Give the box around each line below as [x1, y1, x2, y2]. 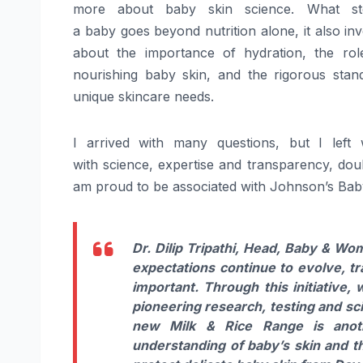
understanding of [132, 337, 247, 354]
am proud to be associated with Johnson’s [73, 178, 338, 195]
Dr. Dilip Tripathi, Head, [132, 240, 284, 257]
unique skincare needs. [73, 88, 214, 105]
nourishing [73, 66, 145, 83]
